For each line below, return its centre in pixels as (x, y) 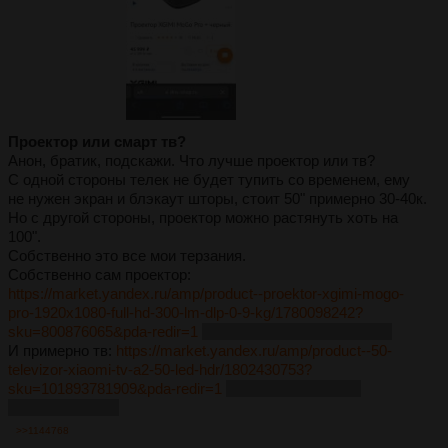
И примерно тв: (62, 350)
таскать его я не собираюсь (297, 331)
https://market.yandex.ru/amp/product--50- (254, 350)
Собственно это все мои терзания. (127, 255)
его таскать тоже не (293, 388)
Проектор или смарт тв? (97, 141)
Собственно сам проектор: (99, 274)
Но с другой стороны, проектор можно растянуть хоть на (203, 217)
